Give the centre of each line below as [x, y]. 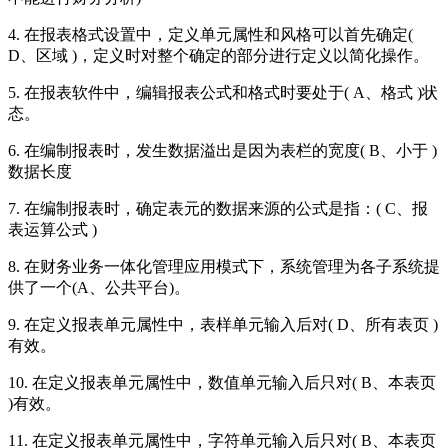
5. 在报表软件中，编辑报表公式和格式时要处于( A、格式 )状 [223, 92]
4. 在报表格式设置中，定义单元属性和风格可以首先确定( [210, 34]
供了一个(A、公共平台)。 [99, 287]
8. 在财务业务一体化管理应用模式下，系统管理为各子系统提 [224, 266]
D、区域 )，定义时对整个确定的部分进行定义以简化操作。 [218, 55]
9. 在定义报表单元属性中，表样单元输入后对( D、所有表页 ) [223, 324]
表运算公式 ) [52, 229]
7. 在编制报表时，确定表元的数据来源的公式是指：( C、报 [218, 208]
